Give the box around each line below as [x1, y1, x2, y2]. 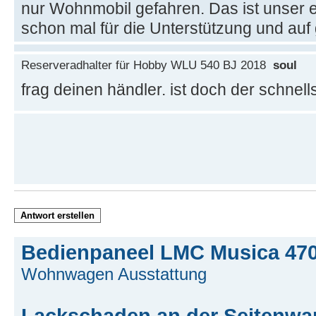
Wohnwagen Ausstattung [21, 264, 207, 284]
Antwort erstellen [20, 209, 95, 221]
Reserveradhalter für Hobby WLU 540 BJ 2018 [21, 57, 273, 72]
